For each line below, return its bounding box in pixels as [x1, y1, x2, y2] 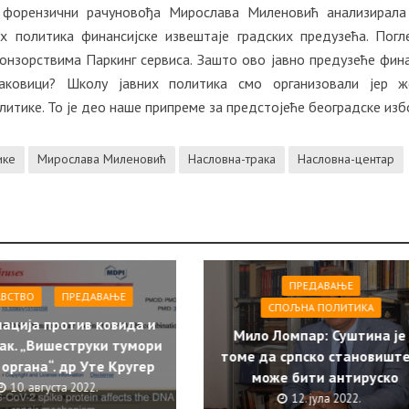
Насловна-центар [298, 151, 395, 168]
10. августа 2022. [10, 380, 99, 396]
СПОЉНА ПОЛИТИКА [267, 300, 374, 315]
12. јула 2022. [291, 391, 362, 407]
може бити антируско [251, 368, 399, 387]
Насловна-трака [188, 151, 277, 168]
